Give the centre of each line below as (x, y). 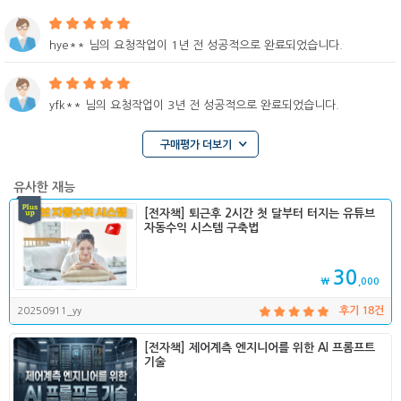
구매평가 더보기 (196, 145)
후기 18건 (362, 311)
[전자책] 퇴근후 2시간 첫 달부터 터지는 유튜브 (260, 214)
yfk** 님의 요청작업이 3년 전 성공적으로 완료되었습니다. (194, 105)
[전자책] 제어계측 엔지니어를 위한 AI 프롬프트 (260, 348)
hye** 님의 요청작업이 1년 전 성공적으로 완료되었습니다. (196, 45)
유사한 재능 (44, 187)
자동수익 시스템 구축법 (202, 228)
